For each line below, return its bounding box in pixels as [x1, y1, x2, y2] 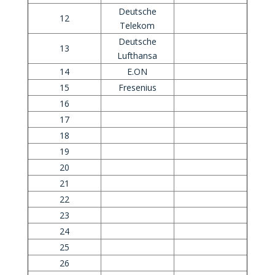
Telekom [120, 20, 155, 31]
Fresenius [118, 82, 157, 93]
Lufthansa [117, 50, 158, 61]
